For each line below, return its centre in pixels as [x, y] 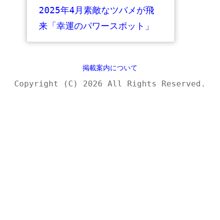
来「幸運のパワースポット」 [96, 26]
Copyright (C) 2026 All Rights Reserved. [110, 84]
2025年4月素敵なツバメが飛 [96, 10]
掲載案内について [110, 68]
